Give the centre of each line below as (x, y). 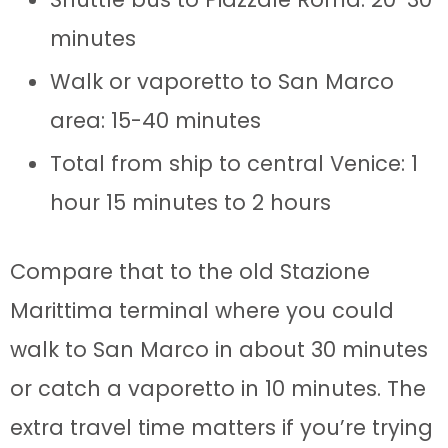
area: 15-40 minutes (155, 121)
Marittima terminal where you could (202, 311)
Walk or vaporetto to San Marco (222, 82)
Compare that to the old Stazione (190, 272)
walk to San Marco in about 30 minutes (219, 350)
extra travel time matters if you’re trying (221, 428)
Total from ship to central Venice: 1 (234, 164)
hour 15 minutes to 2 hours (190, 203)
